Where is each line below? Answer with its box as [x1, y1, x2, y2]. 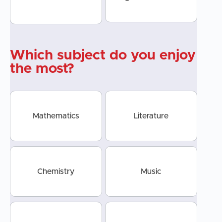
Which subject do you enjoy [10, 49, 196, 63]
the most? [10, 62, 74, 76]
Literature [133, 112, 169, 120]
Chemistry [37, 167, 75, 176]
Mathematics [32, 112, 79, 120]
